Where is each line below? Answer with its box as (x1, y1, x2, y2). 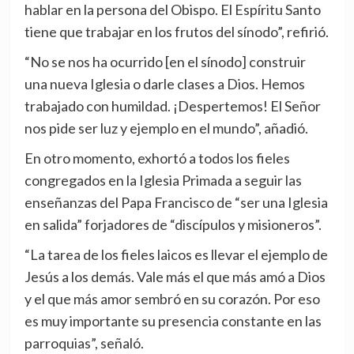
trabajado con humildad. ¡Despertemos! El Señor (24, 97, 321, 115)
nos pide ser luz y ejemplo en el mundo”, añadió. (24, 119, 308, 137)
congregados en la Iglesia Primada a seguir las (24, 171, 302, 190)
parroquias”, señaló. (24, 334, 144, 352)
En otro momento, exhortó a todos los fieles (24, 149, 290, 168)
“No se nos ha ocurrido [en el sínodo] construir (24, 53, 306, 71)
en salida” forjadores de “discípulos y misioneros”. (24, 216, 322, 234)
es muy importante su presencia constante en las (24, 312, 322, 330)
